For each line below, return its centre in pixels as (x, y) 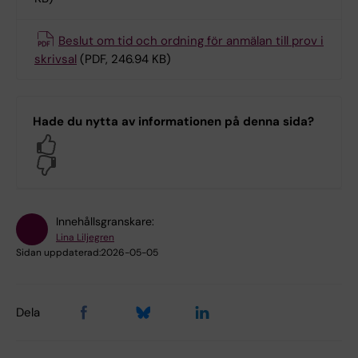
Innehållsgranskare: (105, 222)
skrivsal (56, 60)
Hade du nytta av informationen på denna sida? (173, 122)
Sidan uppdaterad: (58, 253)
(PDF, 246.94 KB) (125, 60)
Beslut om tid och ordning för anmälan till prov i (191, 40)
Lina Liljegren (85, 238)
